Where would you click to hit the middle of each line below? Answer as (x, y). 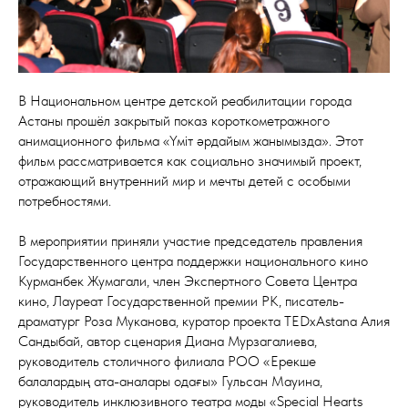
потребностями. (65, 200)
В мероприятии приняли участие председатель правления (190, 240)
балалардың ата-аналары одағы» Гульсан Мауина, (170, 381)
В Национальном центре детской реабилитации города (185, 100)
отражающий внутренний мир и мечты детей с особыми (184, 180)
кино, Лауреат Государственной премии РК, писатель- (181, 301)
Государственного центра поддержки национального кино (193, 260)
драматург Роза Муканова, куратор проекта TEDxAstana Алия (204, 321)
